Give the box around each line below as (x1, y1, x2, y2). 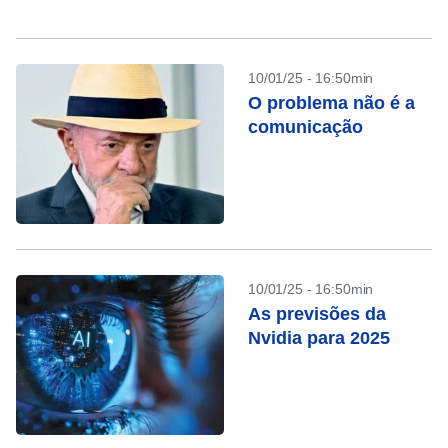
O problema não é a (248, 93, 415, 113)
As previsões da (248, 304, 386, 324)
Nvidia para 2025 (248, 328, 390, 348)
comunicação (248, 117, 363, 137)
